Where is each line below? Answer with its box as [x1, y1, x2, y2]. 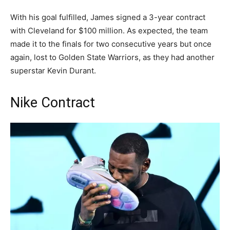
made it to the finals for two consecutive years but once [10, 39, 212, 49]
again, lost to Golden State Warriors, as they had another [10, 52, 215, 62]
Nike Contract [10, 94, 95, 111]
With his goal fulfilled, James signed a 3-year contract [10, 12, 205, 22]
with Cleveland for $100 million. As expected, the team [10, 25, 208, 35]
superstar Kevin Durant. [10, 65, 96, 75]
